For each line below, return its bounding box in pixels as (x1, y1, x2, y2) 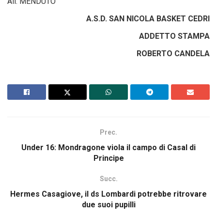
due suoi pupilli (81, 200, 136, 209)
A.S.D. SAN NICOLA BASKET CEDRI (86, 14, 210, 23)
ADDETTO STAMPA (139, 31, 210, 41)
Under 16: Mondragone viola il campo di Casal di (21, 142, 196, 152)
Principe (93, 153, 124, 163)
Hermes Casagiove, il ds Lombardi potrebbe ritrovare (10, 189, 207, 199)
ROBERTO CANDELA (137, 48, 210, 58)
